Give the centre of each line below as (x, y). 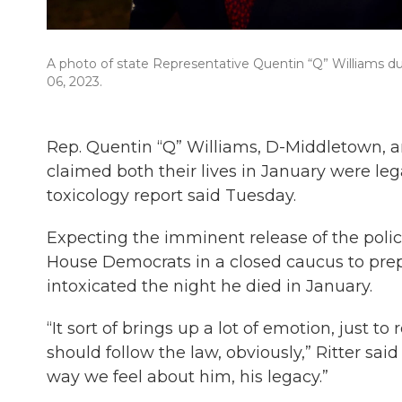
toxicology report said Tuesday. (171, 196)
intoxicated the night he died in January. (210, 286)
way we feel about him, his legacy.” (188, 377)
